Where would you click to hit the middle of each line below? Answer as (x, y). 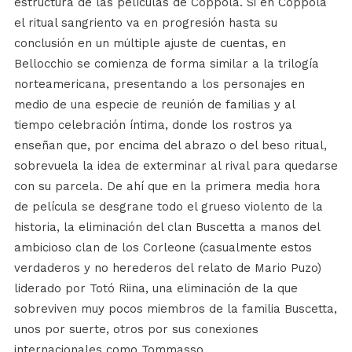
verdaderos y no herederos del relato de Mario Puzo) (167, 268)
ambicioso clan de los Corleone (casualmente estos (163, 247)
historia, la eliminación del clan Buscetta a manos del (167, 227)
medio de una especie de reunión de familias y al (154, 104)
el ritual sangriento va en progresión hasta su (145, 22)
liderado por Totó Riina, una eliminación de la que (156, 288)
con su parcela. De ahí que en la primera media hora (167, 186)
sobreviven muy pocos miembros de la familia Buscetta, (175, 308)
